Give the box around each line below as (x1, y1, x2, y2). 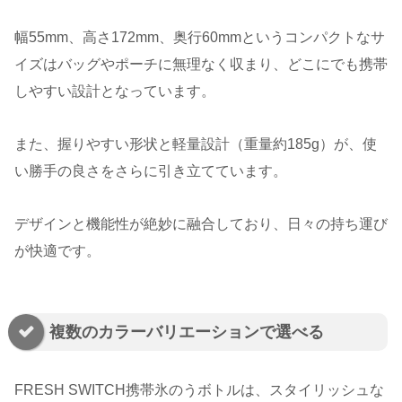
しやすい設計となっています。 (14, 83, 215, 100)
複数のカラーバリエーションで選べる (49, 323, 324, 342)
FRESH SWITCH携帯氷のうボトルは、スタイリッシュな (14, 382, 384, 398)
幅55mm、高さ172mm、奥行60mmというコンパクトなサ (14, 30, 385, 46)
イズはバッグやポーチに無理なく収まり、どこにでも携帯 (14, 57, 388, 73)
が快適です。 (14, 243, 100, 259)
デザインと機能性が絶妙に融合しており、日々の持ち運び (14, 216, 388, 232)
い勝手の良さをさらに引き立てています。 (14, 163, 287, 179)
